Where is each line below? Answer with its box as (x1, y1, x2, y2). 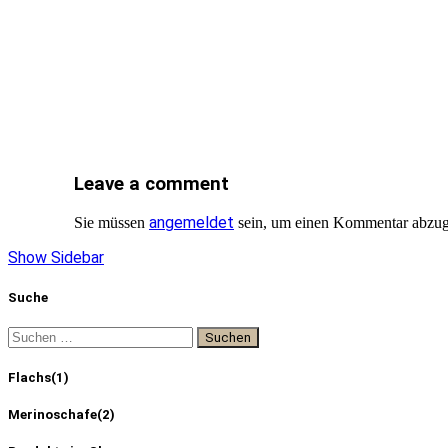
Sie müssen (74, 214, 149, 232)
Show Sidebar (8, 248, 104, 268)
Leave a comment (74, 172, 229, 195)
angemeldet (149, 213, 234, 233)
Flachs (8, 369, 51, 385)
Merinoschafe (8, 407, 97, 423)
